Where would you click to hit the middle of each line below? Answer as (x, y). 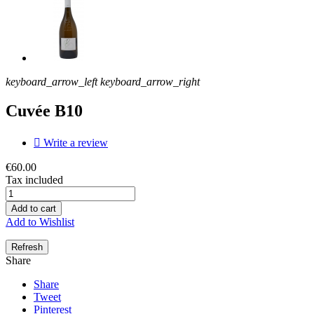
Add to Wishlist (40, 222)
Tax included (34, 180)
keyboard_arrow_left (52, 81)
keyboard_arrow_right (150, 81)
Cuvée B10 (44, 111)
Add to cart (34, 209)
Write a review (74, 143)
